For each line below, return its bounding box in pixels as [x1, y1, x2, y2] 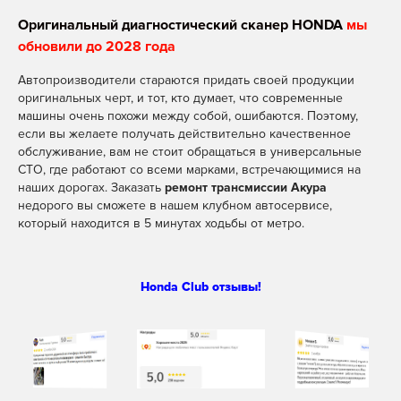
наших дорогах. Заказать [18, 180, 165, 196]
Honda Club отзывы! [140, 279, 261, 295]
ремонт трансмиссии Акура [165, 180, 327, 196]
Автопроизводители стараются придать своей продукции [18, 73, 354, 89]
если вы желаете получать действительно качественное [18, 126, 351, 142]
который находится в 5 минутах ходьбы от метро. [18, 216, 304, 232]
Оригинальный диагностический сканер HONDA [18, 16, 343, 35]
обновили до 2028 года [18, 38, 175, 56]
